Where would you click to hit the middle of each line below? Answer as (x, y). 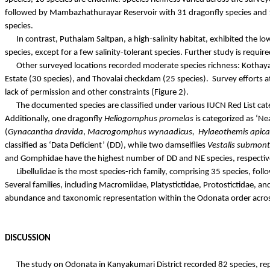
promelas (176, 119)
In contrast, (38, 39)
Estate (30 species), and (49, 79)
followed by (27, 13)
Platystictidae (175, 185)
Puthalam (77, 39)
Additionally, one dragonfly (55, 119)
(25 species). (185, 79)
